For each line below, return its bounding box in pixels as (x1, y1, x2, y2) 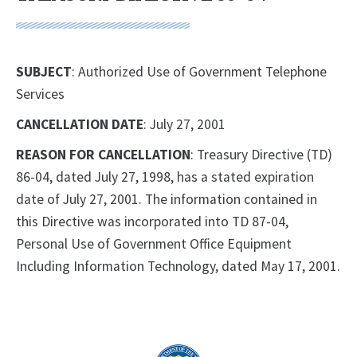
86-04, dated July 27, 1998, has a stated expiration (16, 168, 314, 186)
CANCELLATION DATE (16, 116, 143, 134)
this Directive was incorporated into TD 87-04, (16, 213, 288, 231)
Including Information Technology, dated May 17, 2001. (16, 257, 340, 276)
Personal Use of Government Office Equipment (16, 235, 292, 253)
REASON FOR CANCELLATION (16, 146, 190, 164)
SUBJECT (16, 63, 72, 81)
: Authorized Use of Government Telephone (72, 63, 327, 81)
